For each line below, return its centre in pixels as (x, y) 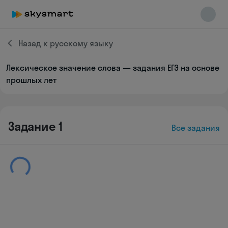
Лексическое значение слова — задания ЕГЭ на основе (113, 68)
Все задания (196, 128)
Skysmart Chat (57, 76)
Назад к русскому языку (66, 43)
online (42, 85)
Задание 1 (36, 126)
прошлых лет (31, 80)
